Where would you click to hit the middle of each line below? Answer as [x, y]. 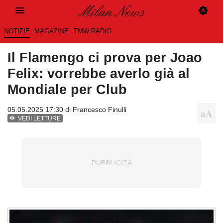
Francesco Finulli [100, 110]
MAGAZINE [52, 31]
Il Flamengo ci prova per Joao [105, 58]
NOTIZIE [17, 31]
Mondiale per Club [67, 90]
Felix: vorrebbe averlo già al [99, 74]
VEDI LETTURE [40, 119]
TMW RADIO [92, 31]
